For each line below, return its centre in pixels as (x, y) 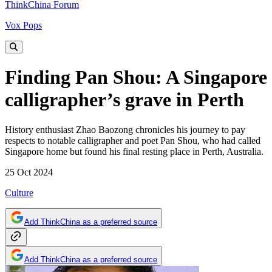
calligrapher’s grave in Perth (124, 100)
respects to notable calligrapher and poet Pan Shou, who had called (133, 140)
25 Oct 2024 (29, 172)
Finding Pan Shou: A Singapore (136, 77)
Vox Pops (23, 25)
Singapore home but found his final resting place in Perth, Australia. (134, 151)
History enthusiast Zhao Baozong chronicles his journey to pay (125, 129)
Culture (19, 192)
